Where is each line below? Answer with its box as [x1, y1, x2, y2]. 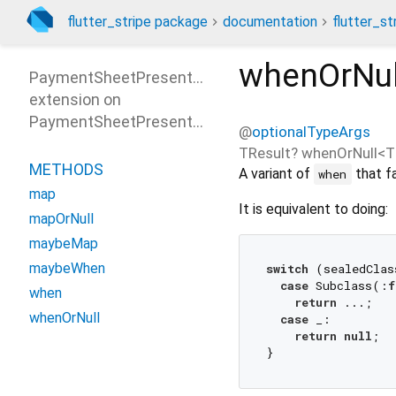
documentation [223, 13, 317, 30]
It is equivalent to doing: [239, 200, 388, 217]
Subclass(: [308, 278, 388, 294]
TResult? [239, 143, 298, 162]
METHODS [29, 160, 103, 179]
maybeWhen [29, 260, 105, 277]
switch [265, 261, 308, 278]
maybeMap [29, 235, 98, 252]
